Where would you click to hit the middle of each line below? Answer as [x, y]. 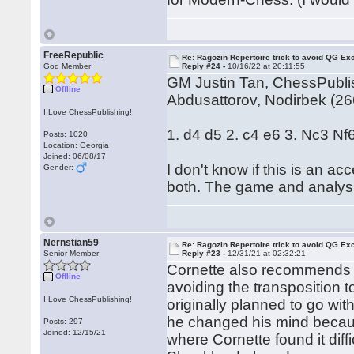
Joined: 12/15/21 [75, 332]
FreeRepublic [74, 55]
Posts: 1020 [66, 134]
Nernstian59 [72, 243]
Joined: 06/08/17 [75, 156]
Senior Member [72, 253]
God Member [68, 66]
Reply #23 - [205, 253]
